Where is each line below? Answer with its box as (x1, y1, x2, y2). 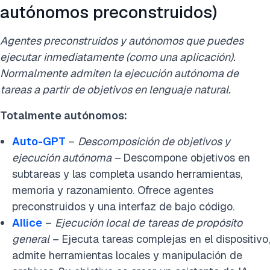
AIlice (12, 216, 42, 230)
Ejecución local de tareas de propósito (55, 216, 242, 230)
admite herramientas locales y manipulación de (12, 248, 242, 263)
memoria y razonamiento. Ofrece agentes (12, 183, 213, 198)
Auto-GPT (12, 134, 66, 149)
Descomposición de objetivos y (78, 134, 230, 149)
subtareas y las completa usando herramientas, (12, 167, 242, 181)
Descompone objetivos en (123, 151, 250, 165)
